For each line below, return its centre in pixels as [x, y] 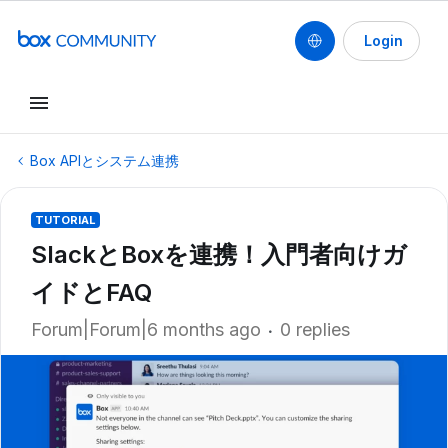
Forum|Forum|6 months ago [146, 329]
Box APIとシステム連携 [104, 160]
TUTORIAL [65, 220]
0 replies [315, 329]
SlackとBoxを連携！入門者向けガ [219, 254]
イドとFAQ [91, 292]
